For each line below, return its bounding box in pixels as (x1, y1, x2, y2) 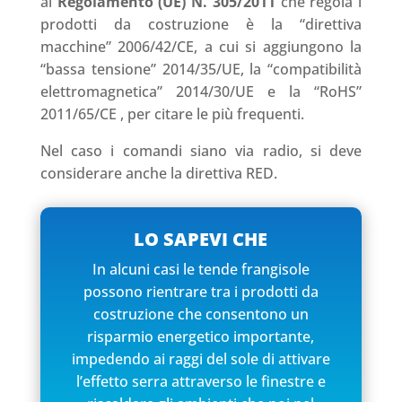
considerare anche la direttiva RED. (39, 162, 277, 183)
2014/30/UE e (175, 81, 276, 101)
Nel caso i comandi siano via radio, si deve (39, 140, 363, 161)
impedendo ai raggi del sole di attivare (71, 348, 330, 369)
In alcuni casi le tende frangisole (92, 258, 310, 279)
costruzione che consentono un (92, 303, 309, 324)
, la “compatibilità (240, 58, 363, 79)
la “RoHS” (275, 81, 363, 101)
